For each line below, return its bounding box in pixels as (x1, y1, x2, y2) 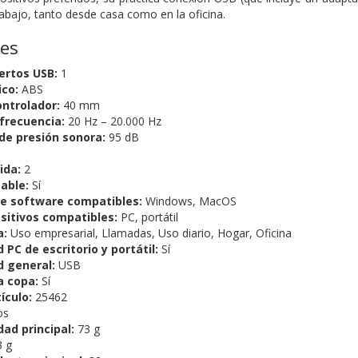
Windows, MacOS (141, 193, 237, 209)
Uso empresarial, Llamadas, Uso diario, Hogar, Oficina (6, 225, 292, 241)
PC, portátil (117, 209, 178, 225)
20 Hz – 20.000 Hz (64, 113, 161, 129)
